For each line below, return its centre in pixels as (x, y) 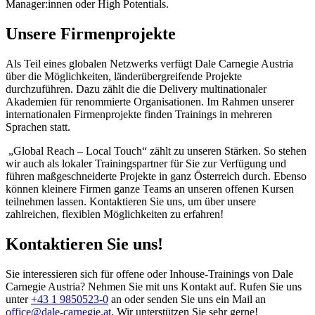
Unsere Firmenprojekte (91, 34)
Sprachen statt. (39, 127)
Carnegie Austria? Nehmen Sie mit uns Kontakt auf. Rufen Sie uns (154, 286)
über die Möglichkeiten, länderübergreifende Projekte (124, 77)
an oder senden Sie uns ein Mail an (187, 299)
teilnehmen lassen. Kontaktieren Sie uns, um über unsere (131, 202)
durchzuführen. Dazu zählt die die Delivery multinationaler (136, 89)
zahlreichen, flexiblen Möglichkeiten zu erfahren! (115, 214)
